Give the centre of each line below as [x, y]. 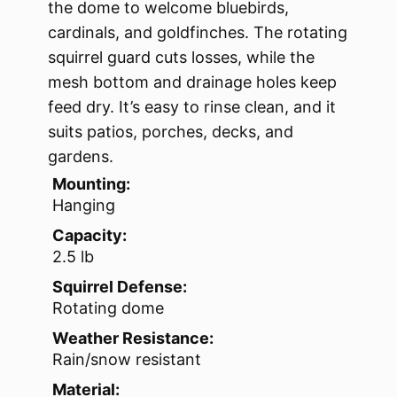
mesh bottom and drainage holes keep [192, 82]
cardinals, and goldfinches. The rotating [198, 32]
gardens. [81, 156]
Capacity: [90, 235]
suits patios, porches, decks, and [171, 131]
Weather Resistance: [133, 338]
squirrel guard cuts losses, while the [181, 57]
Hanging [84, 205]
